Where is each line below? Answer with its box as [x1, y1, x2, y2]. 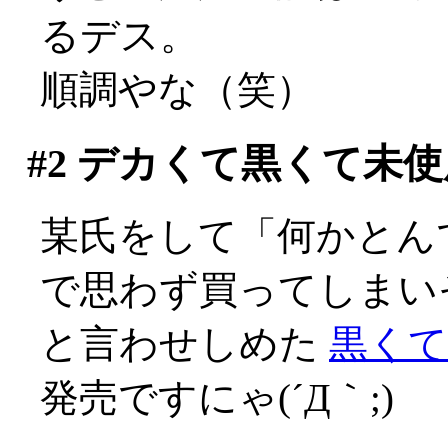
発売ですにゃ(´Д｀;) [40, 376, 394, 420]
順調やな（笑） [40, 67, 315, 111]
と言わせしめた [40, 322, 329, 366]
